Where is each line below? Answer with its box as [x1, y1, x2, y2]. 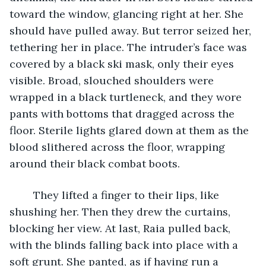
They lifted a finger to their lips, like [21, 188, 33, 202]
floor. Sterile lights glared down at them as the [9, 123, 252, 137]
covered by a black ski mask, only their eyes [9, 56, 237, 71]
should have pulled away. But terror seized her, [9, 23, 254, 37]
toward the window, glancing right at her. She [9, 7, 246, 21]
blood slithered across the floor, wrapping [9, 140, 228, 154]
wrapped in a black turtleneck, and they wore [9, 90, 245, 104]
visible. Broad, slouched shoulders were [9, 73, 217, 87]
